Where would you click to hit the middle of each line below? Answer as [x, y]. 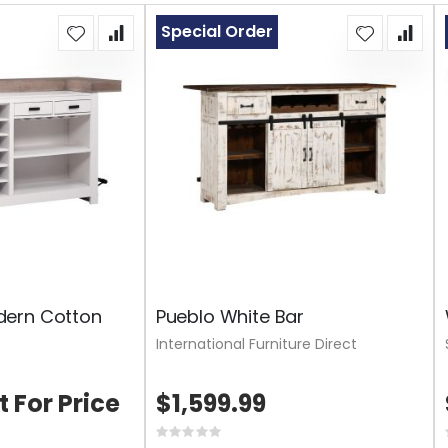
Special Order [216, 31]
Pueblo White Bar [229, 316]
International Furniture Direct [256, 343]
